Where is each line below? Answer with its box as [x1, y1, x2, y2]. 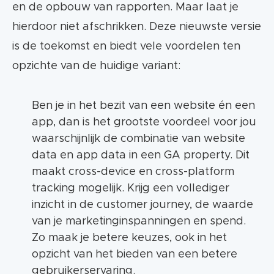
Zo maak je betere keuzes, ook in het [32, 232, 227, 244]
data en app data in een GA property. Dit [32, 150, 250, 161]
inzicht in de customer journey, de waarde [32, 199, 253, 211]
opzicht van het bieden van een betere [32, 249, 237, 261]
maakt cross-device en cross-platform [32, 166, 234, 178]
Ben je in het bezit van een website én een [32, 100, 255, 112]
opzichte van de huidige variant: [12, 61, 180, 72]
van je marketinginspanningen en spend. [32, 216, 246, 228]
